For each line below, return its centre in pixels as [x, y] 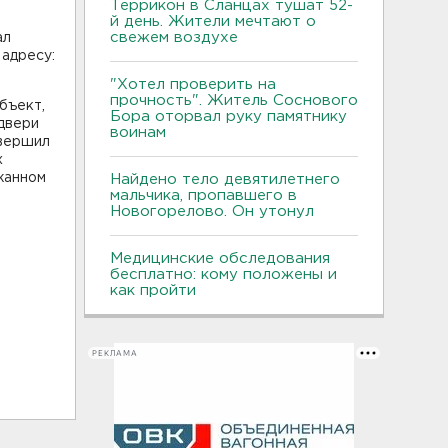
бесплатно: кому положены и [223, 274]
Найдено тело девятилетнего [225, 179]
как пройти [153, 290]
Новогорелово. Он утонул [214, 211]
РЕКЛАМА [115, 353]
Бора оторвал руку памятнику [228, 116]
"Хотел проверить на [193, 84]
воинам [138, 132]
